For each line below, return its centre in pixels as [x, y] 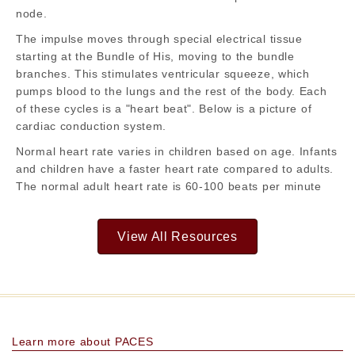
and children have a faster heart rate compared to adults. [175, 168]
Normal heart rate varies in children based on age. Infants [177, 151]
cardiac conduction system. [92, 126]
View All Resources [177, 236]
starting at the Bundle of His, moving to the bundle [155, 56]
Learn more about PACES [83, 341]
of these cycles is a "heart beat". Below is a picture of [164, 108]
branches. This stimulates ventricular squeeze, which [163, 73]
